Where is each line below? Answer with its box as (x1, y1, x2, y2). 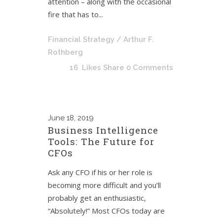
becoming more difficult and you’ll (48, 180, 161, 190)
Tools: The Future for (48, 135, 154, 147)
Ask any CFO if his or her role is (48, 167, 152, 177)
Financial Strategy (48, 35, 114, 44)
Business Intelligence (48, 124, 158, 136)
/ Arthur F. (116, 35, 154, 44)
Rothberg (48, 48, 83, 57)
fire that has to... (48, 9, 103, 19)
